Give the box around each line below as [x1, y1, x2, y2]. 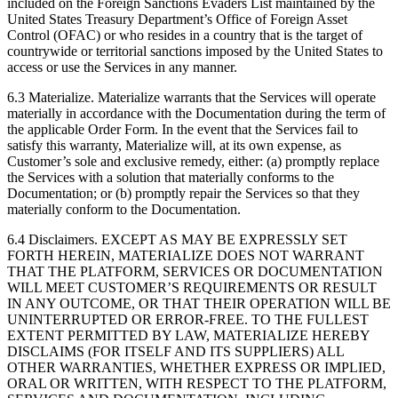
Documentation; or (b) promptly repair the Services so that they [7, 186, 360, 202]
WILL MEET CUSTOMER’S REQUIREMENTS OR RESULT [7, 280, 377, 296]
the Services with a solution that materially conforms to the [7, 170, 334, 186]
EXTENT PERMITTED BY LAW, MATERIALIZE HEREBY [7, 328, 370, 344]
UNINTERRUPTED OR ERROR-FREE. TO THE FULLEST [7, 312, 369, 328]
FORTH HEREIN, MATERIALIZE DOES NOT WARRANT [7, 248, 364, 264]
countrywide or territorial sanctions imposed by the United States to [7, 44, 383, 60]
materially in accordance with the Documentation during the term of [7, 106, 386, 122]
